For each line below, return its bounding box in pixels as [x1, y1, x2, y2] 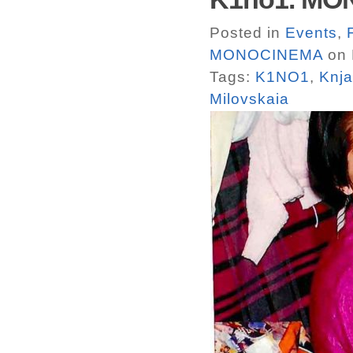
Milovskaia [210, 90, 289, 107]
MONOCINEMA [210, 46, 323, 63]
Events [285, 24, 337, 41]
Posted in [210, 24, 285, 41]
